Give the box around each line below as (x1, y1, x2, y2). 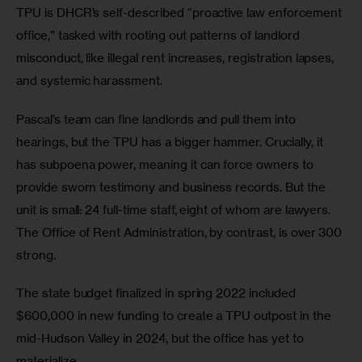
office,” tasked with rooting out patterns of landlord (16, 27, 303, 44)
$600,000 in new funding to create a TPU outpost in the (16, 308, 335, 324)
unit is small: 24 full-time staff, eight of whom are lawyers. (16, 201, 335, 217)
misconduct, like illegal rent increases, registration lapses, (16, 50, 338, 66)
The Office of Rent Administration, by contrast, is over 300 (16, 224, 346, 240)
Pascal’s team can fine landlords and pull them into (16, 111, 299, 127)
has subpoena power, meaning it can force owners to (16, 156, 317, 172)
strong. (16, 246, 59, 263)
